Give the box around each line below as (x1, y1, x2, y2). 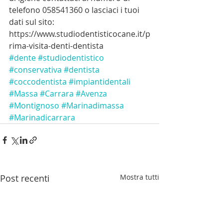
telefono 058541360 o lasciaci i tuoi (9, 4, 141, 15)
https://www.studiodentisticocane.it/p (9, 28, 150, 39)
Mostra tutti (120, 172, 159, 182)
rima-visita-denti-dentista (9, 40, 104, 51)
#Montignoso (9, 100, 59, 111)
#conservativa (9, 64, 62, 75)
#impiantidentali (69, 76, 130, 87)
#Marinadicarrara (9, 111, 75, 123)
